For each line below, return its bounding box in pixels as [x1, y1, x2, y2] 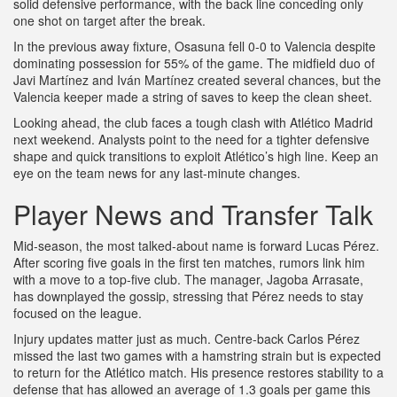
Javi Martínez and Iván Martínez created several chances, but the [13, 71, 381, 89]
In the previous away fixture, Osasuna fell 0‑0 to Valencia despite [13, 37, 376, 55]
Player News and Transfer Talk [13, 195, 373, 233]
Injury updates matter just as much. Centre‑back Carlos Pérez [13, 330, 360, 347]
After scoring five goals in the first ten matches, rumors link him [13, 253, 365, 271]
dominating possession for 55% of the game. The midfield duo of [13, 54, 375, 72]
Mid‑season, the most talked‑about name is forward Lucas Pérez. [13, 237, 379, 254]
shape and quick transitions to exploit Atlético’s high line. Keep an [13, 147, 378, 165]
